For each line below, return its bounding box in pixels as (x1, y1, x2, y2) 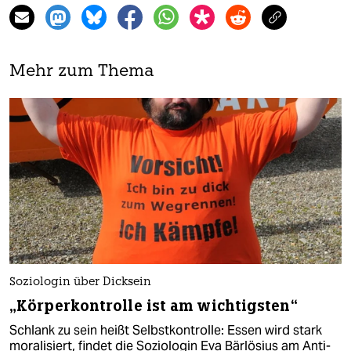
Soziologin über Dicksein (9, 277, 151, 289)
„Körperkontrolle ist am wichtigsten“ (9, 296, 298, 317)
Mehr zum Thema (9, 63, 154, 80)
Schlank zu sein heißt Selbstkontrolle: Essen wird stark (9, 322, 322, 339)
